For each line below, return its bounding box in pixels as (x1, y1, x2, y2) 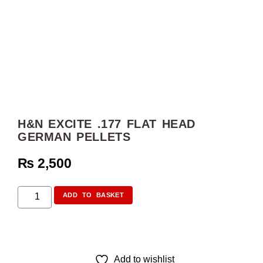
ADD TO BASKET (63, 191, 124, 199)
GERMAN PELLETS (18, 130, 131, 143)
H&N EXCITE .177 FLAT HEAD (18, 117, 196, 130)
